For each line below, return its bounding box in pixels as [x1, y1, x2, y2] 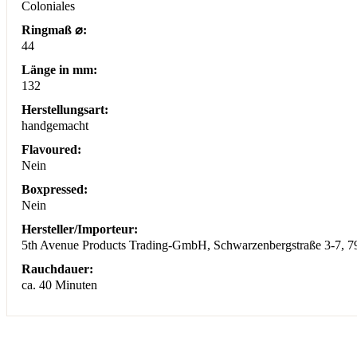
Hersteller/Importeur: [22, 222, 139, 237]
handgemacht [22, 118, 89, 134]
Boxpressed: [22, 182, 88, 198]
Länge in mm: [22, 62, 98, 78]
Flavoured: [22, 142, 82, 158]
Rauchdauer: [22, 261, 94, 277]
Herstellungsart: [22, 102, 109, 118]
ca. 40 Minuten [22, 277, 98, 293]
